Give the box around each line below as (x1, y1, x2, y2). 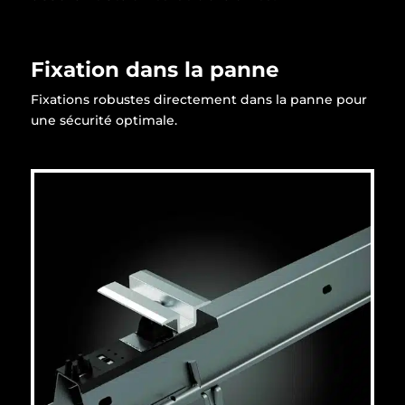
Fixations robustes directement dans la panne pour (30, 90, 367, 108)
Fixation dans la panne (30, 56, 279, 82)
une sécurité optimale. (30, 111, 177, 128)
